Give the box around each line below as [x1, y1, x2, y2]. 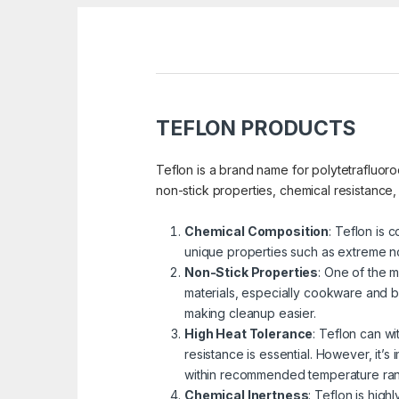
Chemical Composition [184, 224, 330, 240]
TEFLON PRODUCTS [156, 116, 356, 142]
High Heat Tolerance [184, 326, 313, 342]
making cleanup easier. [184, 305, 316, 322]
